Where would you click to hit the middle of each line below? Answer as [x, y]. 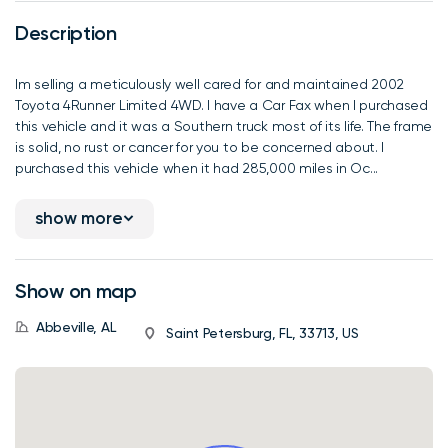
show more [79, 218]
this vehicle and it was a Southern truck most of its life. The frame [223, 125]
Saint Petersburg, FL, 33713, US [262, 333]
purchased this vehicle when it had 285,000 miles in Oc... [197, 167]
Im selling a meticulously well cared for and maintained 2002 [210, 83]
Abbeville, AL [76, 326]
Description [66, 32]
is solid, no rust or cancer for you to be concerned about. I [200, 146]
